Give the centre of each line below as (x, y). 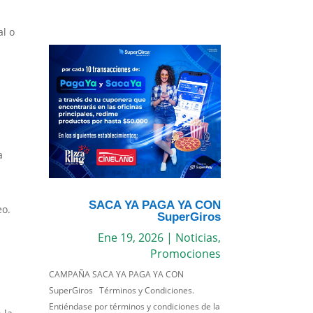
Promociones (185, 253)
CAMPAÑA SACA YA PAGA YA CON (117, 274)
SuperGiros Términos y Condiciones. (122, 290)
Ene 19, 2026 (130, 237)
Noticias (196, 237)
